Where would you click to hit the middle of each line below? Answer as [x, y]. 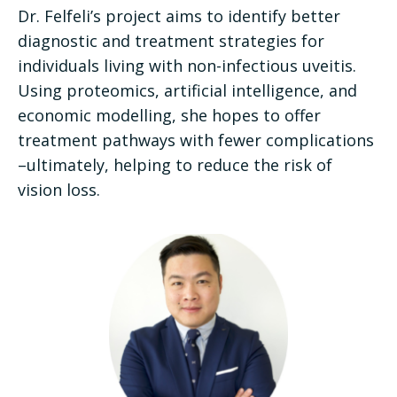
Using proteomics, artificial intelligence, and [187, 90]
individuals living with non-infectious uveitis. [187, 65]
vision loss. [59, 189]
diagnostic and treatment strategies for [171, 40]
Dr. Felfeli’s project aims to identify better [179, 16]
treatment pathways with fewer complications [196, 140]
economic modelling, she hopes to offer [169, 115]
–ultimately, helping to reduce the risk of [175, 164]
